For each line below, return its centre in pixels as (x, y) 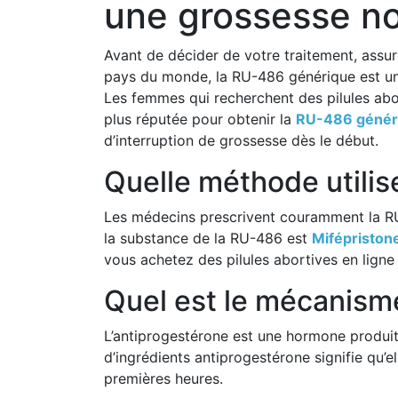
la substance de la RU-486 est (208, 238)
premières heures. (163, 378)
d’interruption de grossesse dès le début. (241, 140)
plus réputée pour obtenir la (200, 119)
